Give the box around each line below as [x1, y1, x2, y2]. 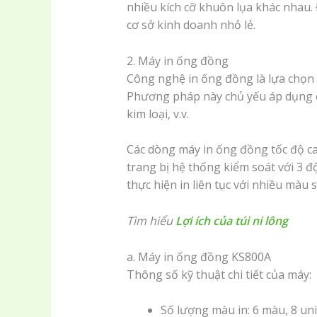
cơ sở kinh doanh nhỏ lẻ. [126, 17, 255, 33]
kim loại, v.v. [126, 105, 189, 122]
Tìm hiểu [126, 212, 175, 229]
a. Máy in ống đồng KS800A [126, 248, 271, 265]
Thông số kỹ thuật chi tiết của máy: [126, 266, 311, 282]
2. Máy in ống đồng [126, 52, 229, 69]
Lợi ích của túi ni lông [175, 212, 288, 229]
